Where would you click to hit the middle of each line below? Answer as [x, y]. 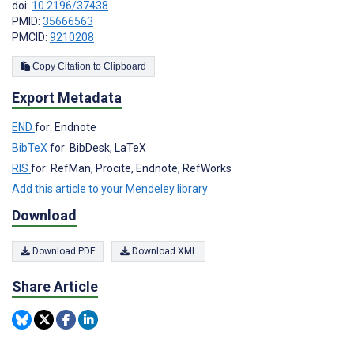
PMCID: [31, 37]
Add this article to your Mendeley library [110, 188]
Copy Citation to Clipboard [125, 66]
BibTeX [31, 147]
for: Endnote [66, 127]
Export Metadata [67, 97]
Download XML [163, 251]
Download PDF [62, 251]
